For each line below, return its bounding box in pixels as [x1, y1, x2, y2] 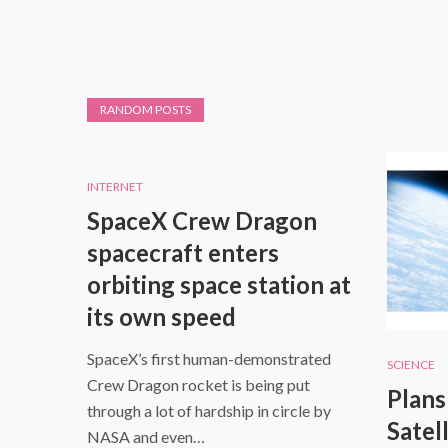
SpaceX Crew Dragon [87, 205, 317, 235]
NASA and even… [87, 426, 205, 446]
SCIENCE [387, 357, 435, 373]
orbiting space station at [87, 269, 351, 299]
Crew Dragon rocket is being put [87, 374, 310, 394]
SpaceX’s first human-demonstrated [87, 348, 331, 368]
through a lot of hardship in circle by [87, 400, 331, 420]
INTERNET [87, 178, 143, 194]
